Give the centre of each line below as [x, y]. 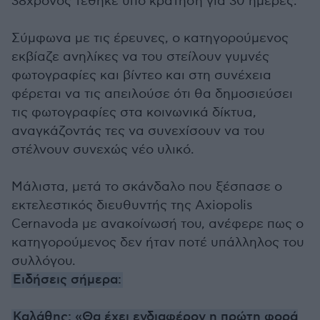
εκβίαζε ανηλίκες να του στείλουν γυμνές [140, 57]
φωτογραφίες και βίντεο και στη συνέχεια [141, 75]
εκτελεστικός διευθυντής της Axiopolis [132, 205]
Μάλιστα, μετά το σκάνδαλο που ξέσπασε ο [147, 187]
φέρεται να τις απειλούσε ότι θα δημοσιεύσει [152, 94]
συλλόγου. [44, 261]
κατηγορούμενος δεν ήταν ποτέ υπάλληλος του [158, 242]
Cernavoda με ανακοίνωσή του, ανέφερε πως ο [157, 224]
